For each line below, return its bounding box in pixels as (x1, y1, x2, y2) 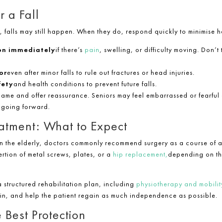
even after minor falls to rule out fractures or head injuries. (6, 68, 195, 77)
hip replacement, (112, 150, 168, 159)
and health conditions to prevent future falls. (13, 79, 157, 89)
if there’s (55, 45, 85, 55)
